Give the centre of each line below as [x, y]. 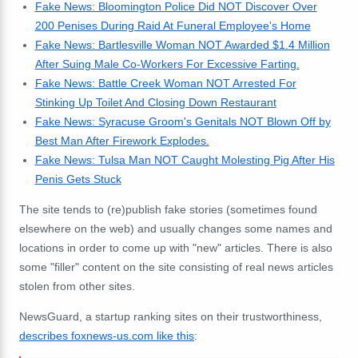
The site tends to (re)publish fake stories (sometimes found [168, 210]
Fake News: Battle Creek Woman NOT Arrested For [165, 84]
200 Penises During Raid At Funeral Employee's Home [173, 26]
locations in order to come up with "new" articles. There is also [176, 248]
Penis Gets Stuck [78, 179]
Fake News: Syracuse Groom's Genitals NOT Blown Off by [183, 122]
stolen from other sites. [77, 286]
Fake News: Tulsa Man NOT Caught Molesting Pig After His [185, 160]
